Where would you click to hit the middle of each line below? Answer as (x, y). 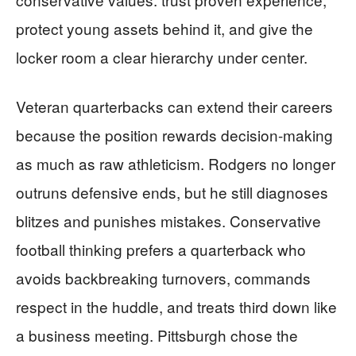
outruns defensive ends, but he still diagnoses (172, 192)
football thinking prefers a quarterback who (161, 249)
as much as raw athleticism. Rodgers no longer (176, 163)
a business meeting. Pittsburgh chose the (157, 335)
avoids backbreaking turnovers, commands (163, 278)
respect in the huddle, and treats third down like (176, 306)
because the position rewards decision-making (174, 135)
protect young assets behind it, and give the (164, 28)
